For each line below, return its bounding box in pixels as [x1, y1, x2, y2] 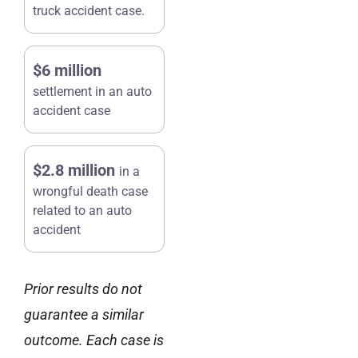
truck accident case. [33, 3, 145, 19]
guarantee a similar [24, 306, 144, 324]
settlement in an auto [33, 84, 152, 100]
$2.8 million [33, 161, 119, 181]
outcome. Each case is [24, 332, 164, 349]
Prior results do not [24, 280, 142, 298]
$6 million [33, 61, 101, 81]
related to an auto [33, 203, 132, 219]
